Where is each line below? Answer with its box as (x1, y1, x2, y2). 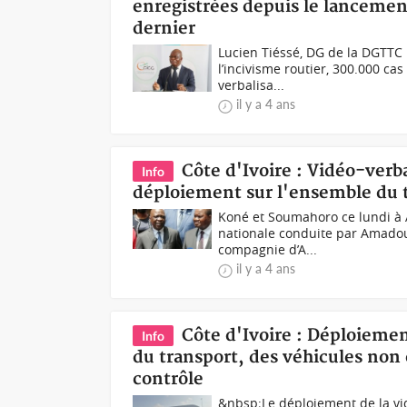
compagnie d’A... (218, 241, 318, 258)
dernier (133, 18, 196, 39)
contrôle (133, 369, 204, 390)
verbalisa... (218, 76, 285, 94)
